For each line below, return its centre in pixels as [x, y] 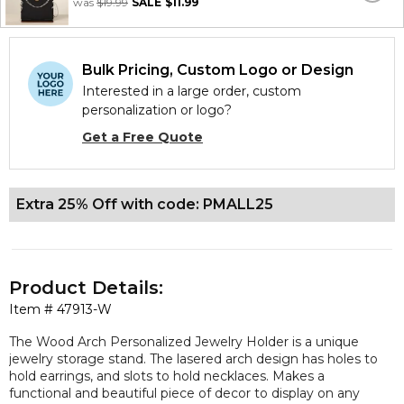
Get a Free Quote [142, 137]
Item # [33, 309]
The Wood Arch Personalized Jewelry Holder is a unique [184, 341]
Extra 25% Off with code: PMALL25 [145, 204]
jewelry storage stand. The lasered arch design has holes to [193, 358]
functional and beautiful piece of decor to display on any [184, 393]
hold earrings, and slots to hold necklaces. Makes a [167, 376]
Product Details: [86, 288]
